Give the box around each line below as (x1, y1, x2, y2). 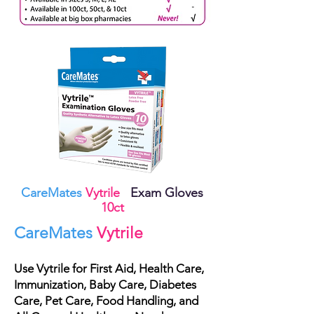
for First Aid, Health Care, (69, 261, 204, 275)
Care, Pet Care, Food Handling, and (14, 294, 198, 308)
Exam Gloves (120, 185, 203, 200)
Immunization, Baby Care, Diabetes (14, 278, 196, 292)
